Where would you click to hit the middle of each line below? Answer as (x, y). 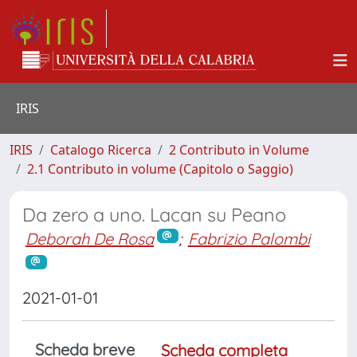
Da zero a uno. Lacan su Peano (154, 215)
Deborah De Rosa (90, 239)
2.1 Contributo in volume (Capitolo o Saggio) (160, 169)
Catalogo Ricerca (101, 150)
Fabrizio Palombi (249, 239)
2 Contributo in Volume (239, 150)
